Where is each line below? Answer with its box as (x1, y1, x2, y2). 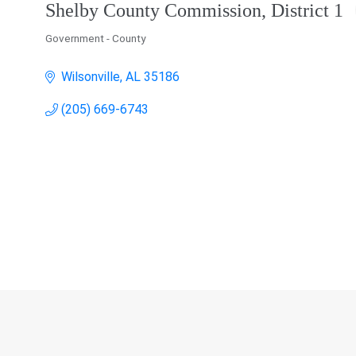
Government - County (45, 32, 145, 45)
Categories (44, 43, 91, 56)
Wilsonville (61, 69, 120, 85)
